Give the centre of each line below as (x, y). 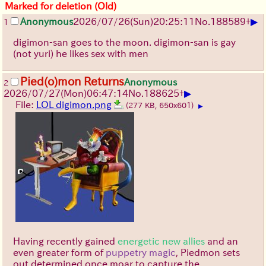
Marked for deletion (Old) (61, 6)
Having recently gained (65, 241)
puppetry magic (141, 253)
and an (221, 241)
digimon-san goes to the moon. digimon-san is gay (124, 42)
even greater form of (59, 253)
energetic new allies (161, 241)
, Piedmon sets (208, 253)
